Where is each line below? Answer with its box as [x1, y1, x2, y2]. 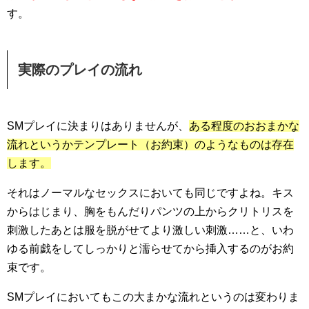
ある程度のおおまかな [189, 120, 299, 132]
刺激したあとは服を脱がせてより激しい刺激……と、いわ [7, 224, 294, 237]
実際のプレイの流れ [18, 62, 142, 78]
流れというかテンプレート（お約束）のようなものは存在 [7, 139, 294, 151]
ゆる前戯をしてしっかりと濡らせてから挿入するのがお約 [7, 243, 294, 255]
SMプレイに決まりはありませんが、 [7, 120, 189, 132]
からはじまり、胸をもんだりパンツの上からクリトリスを [7, 206, 294, 218]
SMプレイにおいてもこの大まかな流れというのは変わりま [7, 291, 299, 303]
